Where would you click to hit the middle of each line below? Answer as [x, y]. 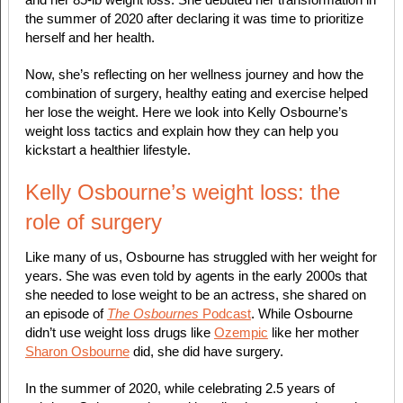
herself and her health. [91, 38]
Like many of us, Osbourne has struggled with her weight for [201, 257]
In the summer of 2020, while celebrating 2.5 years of [179, 389]
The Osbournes [154, 314]
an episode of [66, 314]
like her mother [313, 333]
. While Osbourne [301, 314]
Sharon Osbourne [77, 352]
